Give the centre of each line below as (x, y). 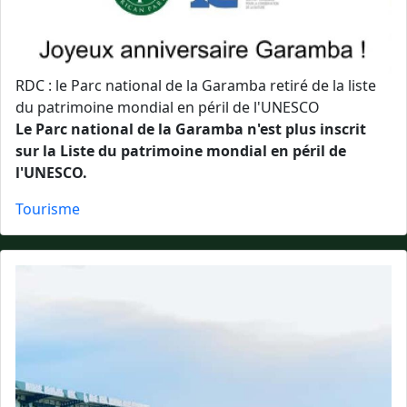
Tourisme (48, 209)
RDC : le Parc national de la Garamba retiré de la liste (196, 85)
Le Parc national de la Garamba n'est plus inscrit (191, 129)
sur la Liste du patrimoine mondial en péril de (181, 151)
